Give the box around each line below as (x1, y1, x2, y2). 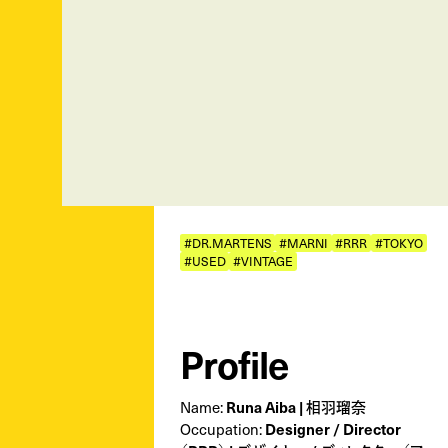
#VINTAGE (233, 250, 293, 270)
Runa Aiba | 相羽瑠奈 (225, 395, 366, 417)
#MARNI (279, 232, 328, 252)
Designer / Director (264, 417, 401, 439)
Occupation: (179, 417, 265, 440)
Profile (179, 337, 289, 390)
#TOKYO (374, 232, 423, 252)
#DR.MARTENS (183, 232, 272, 252)
